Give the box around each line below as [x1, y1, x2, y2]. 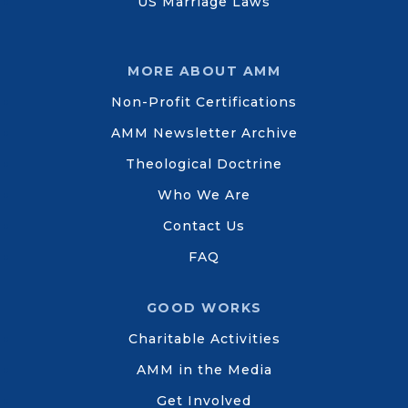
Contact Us [163, 217, 245, 234]
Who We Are [158, 186, 250, 203]
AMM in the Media [136, 361, 272, 378]
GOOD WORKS [146, 299, 262, 316]
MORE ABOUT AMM [127, 62, 280, 79]
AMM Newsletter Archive [110, 124, 298, 141]
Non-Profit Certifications [111, 93, 297, 110]
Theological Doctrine [126, 155, 282, 172]
